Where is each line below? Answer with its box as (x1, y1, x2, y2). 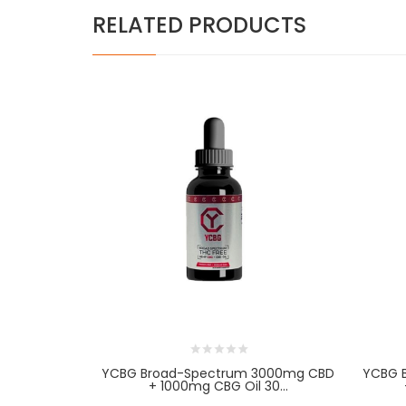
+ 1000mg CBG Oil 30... (148, 377, 288, 396)
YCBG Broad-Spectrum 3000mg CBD (101, 364, 335, 383)
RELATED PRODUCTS (92, 9, 306, 40)
